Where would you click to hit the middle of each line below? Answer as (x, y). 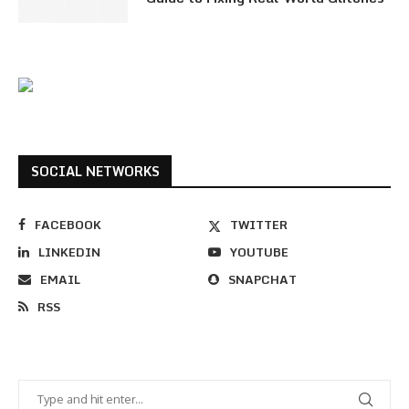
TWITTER (259, 225)
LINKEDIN (69, 252)
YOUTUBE (260, 252)
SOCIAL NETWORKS (95, 172)
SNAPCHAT (263, 280)
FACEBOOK (68, 225)
